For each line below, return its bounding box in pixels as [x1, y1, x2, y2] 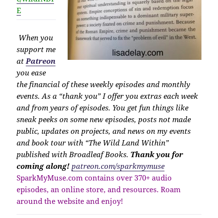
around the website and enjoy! [17, 196, 124, 206]
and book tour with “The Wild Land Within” [17, 138, 169, 148]
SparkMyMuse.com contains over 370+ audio [17, 173, 172, 183]
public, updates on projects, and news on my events [17, 126, 191, 136]
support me [17, 44, 56, 54]
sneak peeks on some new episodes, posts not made [17, 114, 191, 125]
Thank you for [130, 149, 183, 160]
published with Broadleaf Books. [17, 149, 131, 160]
